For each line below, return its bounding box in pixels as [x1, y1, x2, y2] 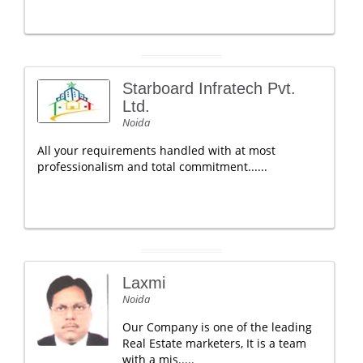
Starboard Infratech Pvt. [122, 79, 296, 97]
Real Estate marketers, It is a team [122, 335, 306, 351]
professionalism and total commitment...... [37, 159, 267, 174]
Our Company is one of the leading [122, 319, 312, 335]
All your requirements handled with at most [37, 143, 275, 158]
